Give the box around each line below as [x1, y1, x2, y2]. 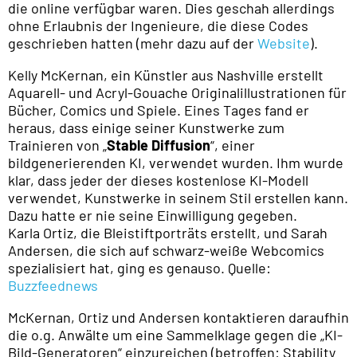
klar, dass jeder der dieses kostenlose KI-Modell [8, 171, 308, 190]
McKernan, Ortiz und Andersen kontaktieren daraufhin [8, 308, 349, 327]
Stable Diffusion [107, 136, 210, 155]
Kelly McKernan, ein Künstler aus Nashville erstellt [8, 66, 324, 84]
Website [257, 34, 310, 53]
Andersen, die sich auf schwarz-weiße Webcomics [8, 241, 324, 260]
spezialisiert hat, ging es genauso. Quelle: [8, 259, 271, 277]
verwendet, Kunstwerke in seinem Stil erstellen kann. [8, 189, 348, 207]
